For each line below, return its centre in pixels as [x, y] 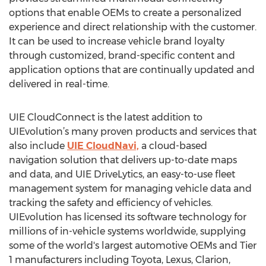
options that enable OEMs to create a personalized [125, 13]
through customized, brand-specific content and [122, 56]
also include [38, 146]
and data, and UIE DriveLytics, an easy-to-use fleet [122, 174]
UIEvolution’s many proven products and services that [133, 132]
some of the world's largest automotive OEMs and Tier [133, 246]
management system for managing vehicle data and [130, 189]
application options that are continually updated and [132, 70]
